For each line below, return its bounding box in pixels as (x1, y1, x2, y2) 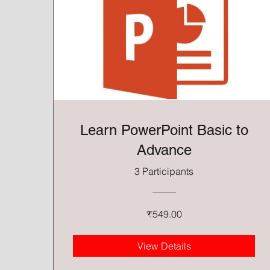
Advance (136, 142, 192, 159)
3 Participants (134, 165, 194, 178)
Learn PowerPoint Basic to (80, 122, 248, 139)
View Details (137, 240, 191, 253)
